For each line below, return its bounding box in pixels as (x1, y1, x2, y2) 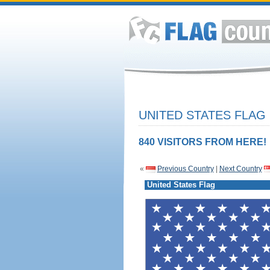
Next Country (219, 165, 262, 173)
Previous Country (157, 165, 214, 173)
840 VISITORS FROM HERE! (138, 137, 266, 147)
